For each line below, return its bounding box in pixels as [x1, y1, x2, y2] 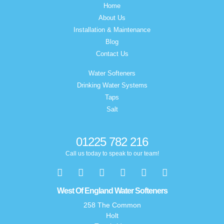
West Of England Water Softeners [56, 186, 167, 195]
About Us [98, 14, 125, 22]
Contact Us [95, 50, 128, 58]
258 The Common [83, 201, 141, 209]
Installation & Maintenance [73, 26, 150, 34]
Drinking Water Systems [76, 81, 147, 89]
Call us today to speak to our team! [65, 150, 159, 157]
